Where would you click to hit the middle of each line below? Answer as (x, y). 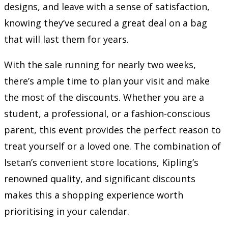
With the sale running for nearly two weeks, (100, 64)
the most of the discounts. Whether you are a (104, 97)
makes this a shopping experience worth (94, 195)
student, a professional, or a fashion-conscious (107, 113)
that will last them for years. (66, 39)
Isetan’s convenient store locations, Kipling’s (101, 162)
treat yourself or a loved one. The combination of (112, 146)
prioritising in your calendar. (67, 211)
